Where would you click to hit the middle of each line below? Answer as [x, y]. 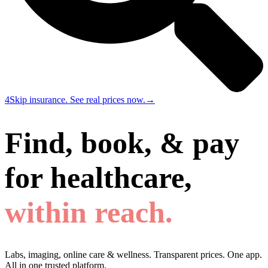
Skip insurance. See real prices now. [77, 100]
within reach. [89, 212]
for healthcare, [98, 177]
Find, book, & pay [122, 143]
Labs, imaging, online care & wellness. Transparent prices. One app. [133, 255]
